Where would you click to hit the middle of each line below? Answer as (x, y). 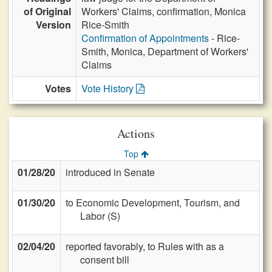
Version (53, 25)
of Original (47, 11)
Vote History (109, 88)
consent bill (105, 260)
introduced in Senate (110, 172)
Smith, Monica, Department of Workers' (165, 51)
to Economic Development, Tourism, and (153, 202)
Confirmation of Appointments (145, 38)
